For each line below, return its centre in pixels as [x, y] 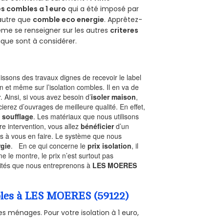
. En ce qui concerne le [49, 146]
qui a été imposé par [103, 9]
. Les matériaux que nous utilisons [86, 117]
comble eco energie [69, 20]
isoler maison [114, 97]
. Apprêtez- [123, 20]
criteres [124, 31]
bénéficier [98, 126]
